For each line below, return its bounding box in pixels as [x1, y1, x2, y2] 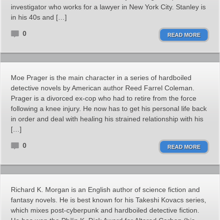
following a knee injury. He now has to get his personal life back [11, 105, 207, 112]
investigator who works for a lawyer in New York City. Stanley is [11, 3, 206, 11]
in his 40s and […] [11, 13, 67, 21]
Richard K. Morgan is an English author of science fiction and [11, 186, 200, 193]
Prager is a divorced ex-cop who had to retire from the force [11, 94, 196, 102]
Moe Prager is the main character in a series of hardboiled [11, 74, 192, 82]
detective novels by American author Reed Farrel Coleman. [11, 84, 194, 92]
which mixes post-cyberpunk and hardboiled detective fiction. [11, 206, 199, 214]
